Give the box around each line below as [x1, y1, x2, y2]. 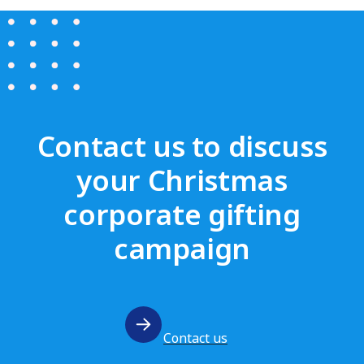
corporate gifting [63, 195, 301, 233]
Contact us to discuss [37, 127, 327, 165]
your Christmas [76, 161, 288, 199]
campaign [113, 229, 251, 267]
